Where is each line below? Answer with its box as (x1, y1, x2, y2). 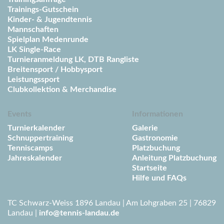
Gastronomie (132, 134, 178, 142)
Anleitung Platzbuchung (132, 154, 216, 162)
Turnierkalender (7, 124, 65, 132)
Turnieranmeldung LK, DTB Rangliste (7, 55, 139, 63)
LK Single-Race (7, 45, 61, 53)
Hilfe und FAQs (132, 174, 186, 182)
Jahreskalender (7, 154, 62, 162)
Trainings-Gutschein (7, 5, 78, 13)
